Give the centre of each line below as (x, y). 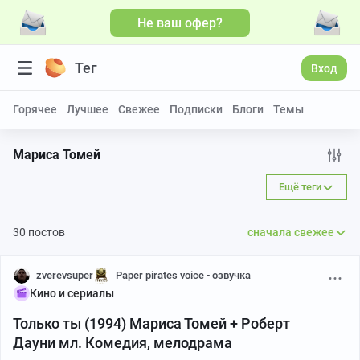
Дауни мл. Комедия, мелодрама (123, 343)
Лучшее (88, 109)
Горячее (35, 109)
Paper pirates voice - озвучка (183, 275)
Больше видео (300, 25)
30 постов (39, 232)
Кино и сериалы (72, 293)
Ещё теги (300, 187)
